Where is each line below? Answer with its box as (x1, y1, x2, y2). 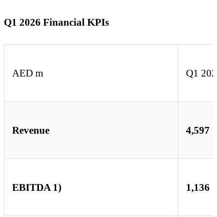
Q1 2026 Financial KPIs (4, 16, 109, 28)
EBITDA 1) (12, 182, 62, 193)
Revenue (12, 124, 49, 136)
